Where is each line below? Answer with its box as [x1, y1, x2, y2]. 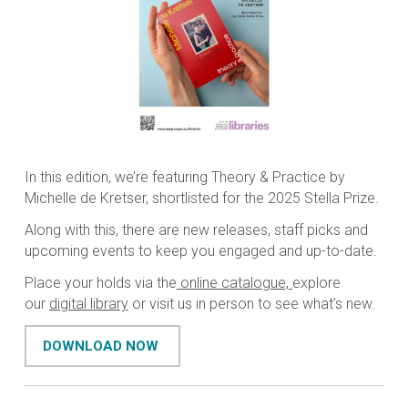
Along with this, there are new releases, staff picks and [24, 221, 368, 240]
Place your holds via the [24, 274, 177, 292]
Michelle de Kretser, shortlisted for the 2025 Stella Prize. [24, 189, 379, 208]
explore [291, 274, 341, 292]
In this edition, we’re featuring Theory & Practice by [24, 168, 345, 187]
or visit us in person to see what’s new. [131, 295, 375, 313]
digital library [48, 295, 128, 313]
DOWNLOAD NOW [42, 338, 162, 355]
